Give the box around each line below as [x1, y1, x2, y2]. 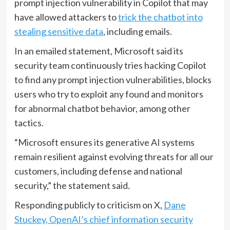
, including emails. [103, 25, 172, 37]
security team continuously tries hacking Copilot [14, 59, 206, 71]
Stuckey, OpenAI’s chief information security [14, 213, 193, 225]
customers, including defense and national [14, 165, 182, 177]
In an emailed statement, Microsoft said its [14, 45, 183, 56]
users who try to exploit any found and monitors [14, 88, 203, 100]
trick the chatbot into [118, 11, 203, 23]
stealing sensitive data [14, 25, 103, 37]
